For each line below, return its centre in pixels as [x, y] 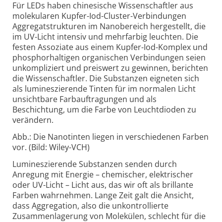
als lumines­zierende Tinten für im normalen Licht [104, 89]
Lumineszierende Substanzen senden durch [95, 164]
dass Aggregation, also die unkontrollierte [90, 205]
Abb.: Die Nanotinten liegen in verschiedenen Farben [111, 137]
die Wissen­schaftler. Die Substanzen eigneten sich [106, 79]
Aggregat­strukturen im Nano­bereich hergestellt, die [109, 27]
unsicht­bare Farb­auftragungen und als [84, 99]
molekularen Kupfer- [51, 16]
